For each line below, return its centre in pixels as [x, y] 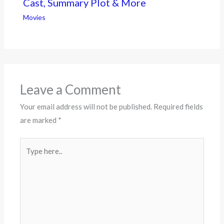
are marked [39, 120]
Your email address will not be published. [86, 106]
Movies [34, 17]
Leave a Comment [71, 89]
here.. [29, 158]
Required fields [178, 106]
